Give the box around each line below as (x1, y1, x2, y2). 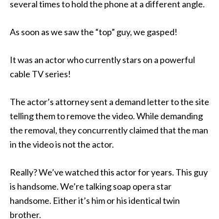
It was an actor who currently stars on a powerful (10, 54, 195, 65)
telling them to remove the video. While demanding (10, 110, 203, 121)
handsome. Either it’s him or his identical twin (10, 195, 180, 206)
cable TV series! (10, 68, 71, 79)
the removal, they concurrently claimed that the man (10, 125, 208, 135)
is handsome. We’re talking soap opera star (10, 181, 172, 192)
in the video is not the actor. (10, 139, 114, 150)
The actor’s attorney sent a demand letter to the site (10, 96, 209, 107)
